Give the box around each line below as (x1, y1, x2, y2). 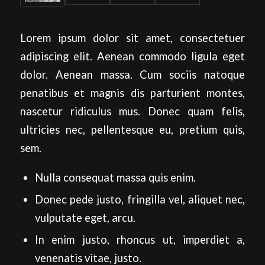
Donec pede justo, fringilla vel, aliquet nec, (34, 192, 245, 206)
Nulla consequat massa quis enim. (34, 170, 196, 184)
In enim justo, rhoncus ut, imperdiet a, (34, 232, 245, 246)
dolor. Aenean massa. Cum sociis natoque (20, 67, 245, 81)
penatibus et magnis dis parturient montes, (20, 86, 245, 99)
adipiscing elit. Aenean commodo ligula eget (20, 49, 245, 63)
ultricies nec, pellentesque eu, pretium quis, (20, 122, 245, 136)
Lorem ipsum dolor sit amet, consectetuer (20, 31, 245, 44)
